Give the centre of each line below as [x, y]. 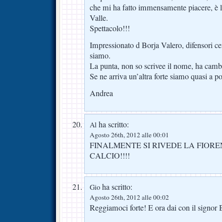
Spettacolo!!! [110, 28]
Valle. [99, 18]
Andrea [101, 93]
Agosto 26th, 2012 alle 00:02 [129, 197]
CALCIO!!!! [110, 156]
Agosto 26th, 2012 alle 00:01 [129, 135]
